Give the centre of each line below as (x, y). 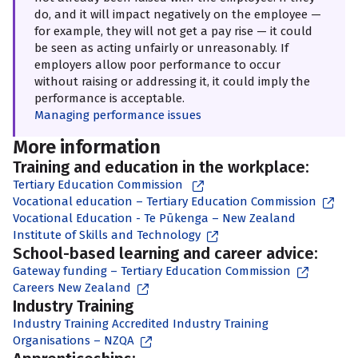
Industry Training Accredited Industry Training (141, 324)
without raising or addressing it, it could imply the (172, 82)
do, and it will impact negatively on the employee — (178, 14)
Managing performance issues (118, 115)
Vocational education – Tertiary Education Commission (165, 201)
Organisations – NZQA (74, 340)
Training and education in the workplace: (161, 167)
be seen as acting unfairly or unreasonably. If (161, 48)
